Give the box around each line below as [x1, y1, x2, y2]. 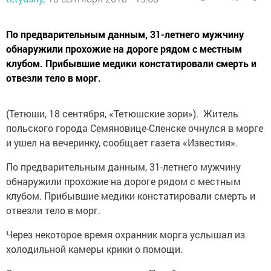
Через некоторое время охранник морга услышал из [6, 228, 245, 241]
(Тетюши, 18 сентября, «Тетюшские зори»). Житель [6, 107, 238, 120]
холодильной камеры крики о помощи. [6, 243, 183, 255]
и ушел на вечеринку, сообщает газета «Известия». [6, 136, 238, 149]
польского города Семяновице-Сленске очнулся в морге [6, 122, 263, 134]
